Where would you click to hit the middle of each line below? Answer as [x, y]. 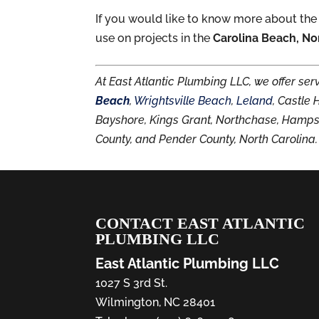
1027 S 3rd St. [132, 283]
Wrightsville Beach [183, 100]
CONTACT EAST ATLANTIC [200, 223]
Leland [255, 100]
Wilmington [127, 302]
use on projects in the [155, 38]
